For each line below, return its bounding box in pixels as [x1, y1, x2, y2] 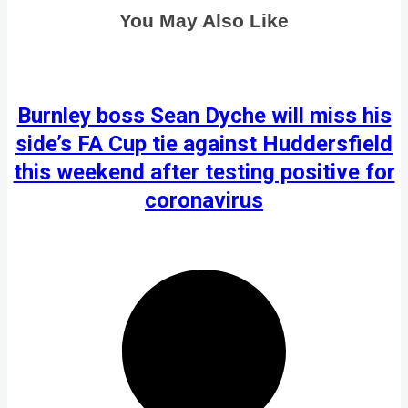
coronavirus [145, 187, 263, 213]
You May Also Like [119, 9, 289, 31]
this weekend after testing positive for [13, 158, 395, 185]
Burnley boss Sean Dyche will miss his [16, 102, 392, 128]
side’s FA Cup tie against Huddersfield [15, 130, 393, 157]
